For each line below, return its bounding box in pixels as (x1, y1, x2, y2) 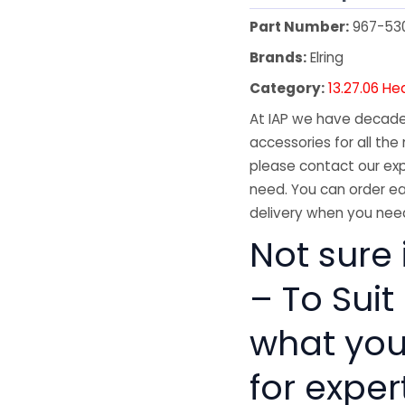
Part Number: (250, 16, 350, 36)
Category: (250, 78, 325, 98)
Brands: (250, 47, 307, 67)
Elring (306, 47, 344, 67)
